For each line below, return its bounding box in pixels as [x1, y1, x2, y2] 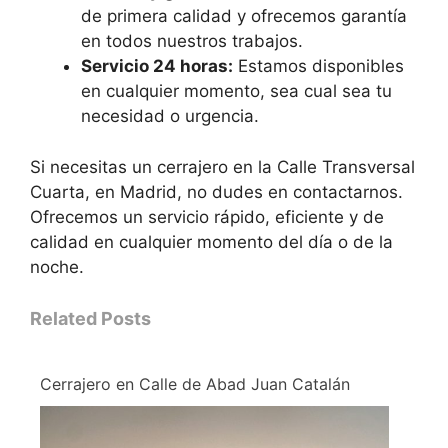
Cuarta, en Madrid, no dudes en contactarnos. [30, 181, 403, 202]
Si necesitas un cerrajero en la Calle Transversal [30, 156, 415, 177]
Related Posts [30, 308, 151, 330]
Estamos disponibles [233, 56, 404, 77]
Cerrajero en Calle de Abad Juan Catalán [40, 374, 350, 395]
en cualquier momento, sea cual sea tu [81, 81, 392, 102]
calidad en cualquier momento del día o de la [30, 231, 393, 252]
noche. [30, 256, 84, 277]
